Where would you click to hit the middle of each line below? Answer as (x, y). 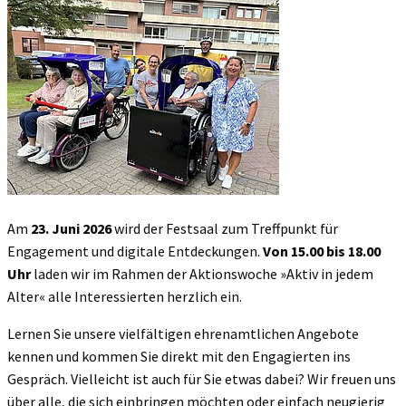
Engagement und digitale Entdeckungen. (135, 251)
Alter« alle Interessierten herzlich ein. (125, 296)
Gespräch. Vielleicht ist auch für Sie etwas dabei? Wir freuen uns (202, 378)
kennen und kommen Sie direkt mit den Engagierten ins (179, 356)
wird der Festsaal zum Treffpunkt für (225, 228)
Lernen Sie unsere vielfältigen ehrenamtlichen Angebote (183, 333)
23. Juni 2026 (71, 228)
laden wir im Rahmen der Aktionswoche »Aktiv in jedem (202, 273)
